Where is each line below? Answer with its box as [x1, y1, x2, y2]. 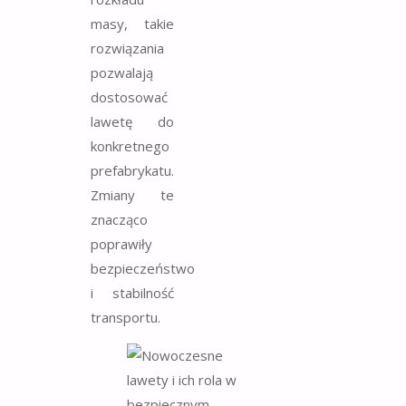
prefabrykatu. [91, 160, 174, 179]
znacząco [91, 209, 148, 228]
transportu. [91, 307, 160, 326]
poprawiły [91, 234, 152, 253]
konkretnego [91, 136, 169, 155]
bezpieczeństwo [91, 258, 195, 277]
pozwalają [91, 63, 153, 82]
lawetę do [91, 111, 174, 130]
